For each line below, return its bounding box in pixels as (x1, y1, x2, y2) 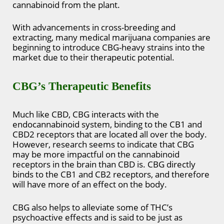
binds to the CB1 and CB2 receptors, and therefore (12, 168, 209, 180)
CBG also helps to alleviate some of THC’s (12, 201, 172, 213)
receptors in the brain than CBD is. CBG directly (12, 158, 195, 170)
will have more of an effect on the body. (12, 178, 169, 190)
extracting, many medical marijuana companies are (12, 31, 210, 43)
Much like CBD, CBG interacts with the (12, 108, 159, 120)
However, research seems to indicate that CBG (12, 138, 194, 150)
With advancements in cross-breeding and (12, 21, 175, 33)
